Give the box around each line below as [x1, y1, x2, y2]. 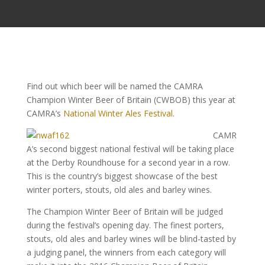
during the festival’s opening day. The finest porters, [26, 219, 224, 231]
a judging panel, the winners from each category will [26, 247, 226, 258]
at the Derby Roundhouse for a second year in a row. [26, 157, 230, 168]
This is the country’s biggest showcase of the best [26, 170, 218, 182]
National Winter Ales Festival [63, 108, 173, 119]
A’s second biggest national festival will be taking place [26, 143, 234, 154]
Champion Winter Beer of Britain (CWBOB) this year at [26, 94, 235, 105]
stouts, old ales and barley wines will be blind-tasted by [26, 233, 236, 244]
